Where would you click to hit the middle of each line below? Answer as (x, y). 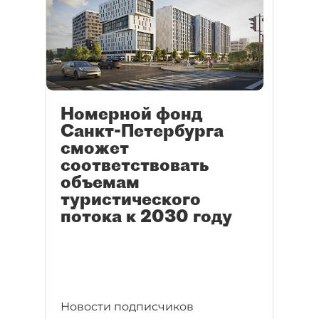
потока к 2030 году (146, 215)
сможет (95, 147)
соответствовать (135, 164)
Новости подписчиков (127, 307)
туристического (131, 198)
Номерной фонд (131, 113)
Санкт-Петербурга (142, 130)
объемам (100, 181)
